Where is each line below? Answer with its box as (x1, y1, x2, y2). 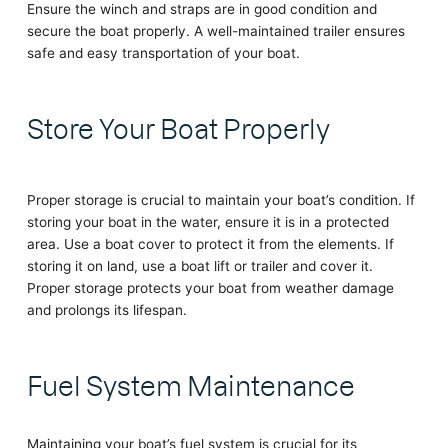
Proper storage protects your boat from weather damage (26, 279, 394, 296)
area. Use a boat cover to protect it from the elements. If (26, 235, 394, 252)
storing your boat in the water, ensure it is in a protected (26, 213, 389, 230)
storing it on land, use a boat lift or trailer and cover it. (26, 257, 373, 274)
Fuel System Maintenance (26, 364, 355, 402)
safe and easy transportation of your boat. (26, 44, 300, 61)
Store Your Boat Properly (26, 107, 330, 145)
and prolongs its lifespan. (26, 301, 187, 318)
